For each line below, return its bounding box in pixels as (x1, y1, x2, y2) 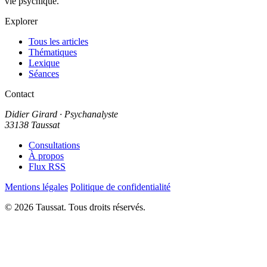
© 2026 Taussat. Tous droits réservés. (5, 201, 145, 212)
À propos (29, 150, 64, 161)
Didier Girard (5, 108, 57, 119)
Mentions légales (5, 181, 68, 192)
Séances (29, 68, 59, 79)
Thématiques (29, 46, 77, 57)
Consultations (29, 139, 80, 150)
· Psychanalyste (57, 108, 118, 119)
